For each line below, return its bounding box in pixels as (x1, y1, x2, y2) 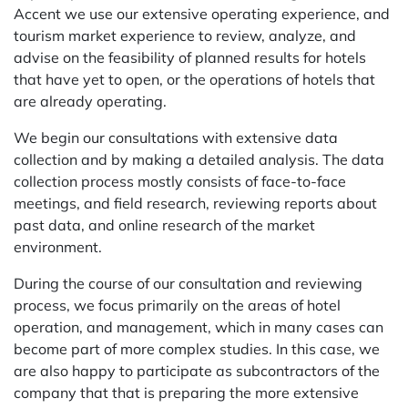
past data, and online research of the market (14, 216, 315, 234)
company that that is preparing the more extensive (14, 383, 359, 402)
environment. (14, 238, 102, 256)
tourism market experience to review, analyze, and (14, 26, 356, 45)
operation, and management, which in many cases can (14, 318, 383, 336)
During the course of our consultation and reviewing (14, 274, 362, 292)
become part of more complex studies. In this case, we (14, 340, 380, 358)
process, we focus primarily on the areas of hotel (14, 296, 341, 314)
